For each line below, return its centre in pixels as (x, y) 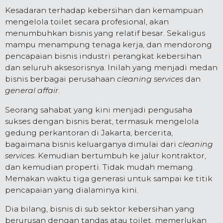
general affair (32, 91)
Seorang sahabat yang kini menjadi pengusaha (99, 110)
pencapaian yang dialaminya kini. (72, 190)
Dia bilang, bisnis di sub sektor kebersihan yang (100, 209)
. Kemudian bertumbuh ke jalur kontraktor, (120, 155)
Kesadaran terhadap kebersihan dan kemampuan (104, 10)
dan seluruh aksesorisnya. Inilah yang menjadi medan (111, 68)
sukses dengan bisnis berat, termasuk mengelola (102, 121)
